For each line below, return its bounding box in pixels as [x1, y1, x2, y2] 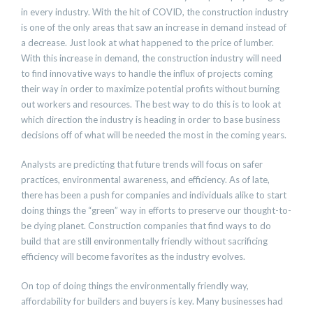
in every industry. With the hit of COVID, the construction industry [21, 6, 289, 17]
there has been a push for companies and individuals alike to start [21, 189, 286, 201]
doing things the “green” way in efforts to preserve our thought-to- [21, 205, 291, 216]
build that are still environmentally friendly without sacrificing [21, 235, 268, 247]
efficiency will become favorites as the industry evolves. [21, 251, 245, 262]
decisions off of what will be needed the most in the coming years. [21, 129, 286, 140]
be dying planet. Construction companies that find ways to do [21, 220, 271, 231]
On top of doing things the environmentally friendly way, [21, 280, 249, 291]
